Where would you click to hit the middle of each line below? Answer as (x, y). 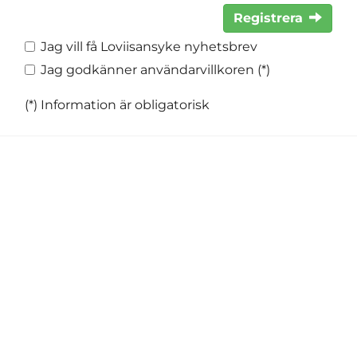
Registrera (268, 18)
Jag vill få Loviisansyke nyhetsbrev (149, 47)
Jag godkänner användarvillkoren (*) (155, 70)
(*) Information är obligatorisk (117, 105)
